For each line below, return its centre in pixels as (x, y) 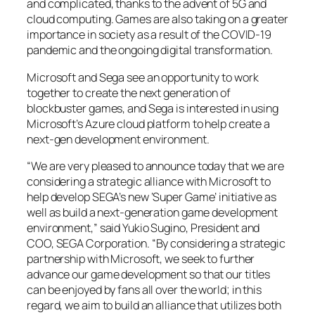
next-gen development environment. (118, 139)
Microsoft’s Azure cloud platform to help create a (149, 123)
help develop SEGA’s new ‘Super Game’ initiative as (152, 197)
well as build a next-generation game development (153, 212)
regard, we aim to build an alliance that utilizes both (154, 305)
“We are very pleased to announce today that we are (155, 166)
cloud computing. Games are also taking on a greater (157, 19)
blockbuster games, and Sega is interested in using (153, 108)
